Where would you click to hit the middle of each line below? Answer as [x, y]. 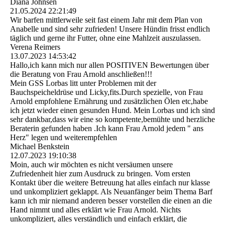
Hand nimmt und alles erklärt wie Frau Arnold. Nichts [95, 210]
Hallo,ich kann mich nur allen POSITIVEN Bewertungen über [109, 65]
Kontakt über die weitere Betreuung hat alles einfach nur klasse [110, 183]
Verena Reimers [35, 47]
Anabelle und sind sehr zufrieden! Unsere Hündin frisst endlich [110, 29]
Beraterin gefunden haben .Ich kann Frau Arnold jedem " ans [107, 129]
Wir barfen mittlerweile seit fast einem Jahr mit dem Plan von [106, 20]
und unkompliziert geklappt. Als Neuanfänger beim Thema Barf [111, 192]
